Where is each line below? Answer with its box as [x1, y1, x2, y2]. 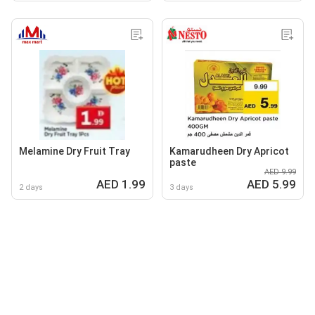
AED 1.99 [96, 176, 146, 191]
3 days [169, 182, 193, 192]
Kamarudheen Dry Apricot [169, 145, 289, 157]
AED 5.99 [247, 176, 296, 191]
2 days [19, 182, 43, 192]
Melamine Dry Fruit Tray [19, 145, 130, 157]
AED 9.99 [264, 167, 296, 176]
